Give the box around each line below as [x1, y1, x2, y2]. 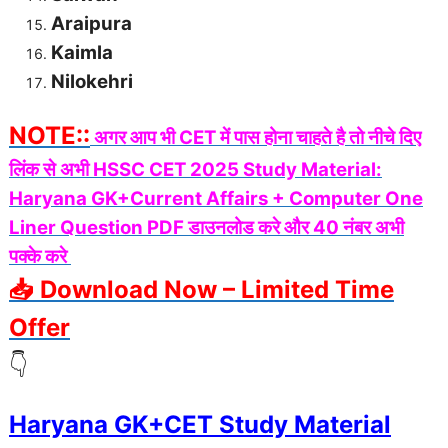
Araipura [51, 12, 132, 36]
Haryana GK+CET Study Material [9, 410, 391, 440]
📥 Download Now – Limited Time [9, 275, 394, 305]
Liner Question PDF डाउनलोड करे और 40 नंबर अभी [9, 216, 404, 240]
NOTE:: [9, 121, 90, 151]
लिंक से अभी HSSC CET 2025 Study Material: [9, 158, 382, 182]
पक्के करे [9, 245, 71, 269]
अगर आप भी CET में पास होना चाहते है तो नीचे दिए [94, 126, 421, 150]
